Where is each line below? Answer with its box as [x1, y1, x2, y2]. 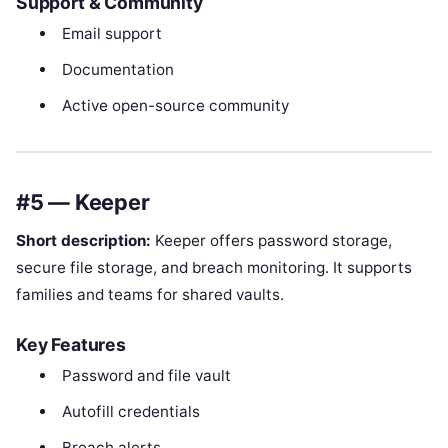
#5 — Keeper [16, 188, 150, 215]
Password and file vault [61, 366, 231, 386]
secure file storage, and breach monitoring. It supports [16, 258, 412, 278]
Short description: [16, 231, 151, 251]
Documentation [61, 59, 174, 79]
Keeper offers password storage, [151, 231, 392, 251]
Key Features [16, 334, 126, 356]
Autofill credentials [61, 402, 200, 422]
